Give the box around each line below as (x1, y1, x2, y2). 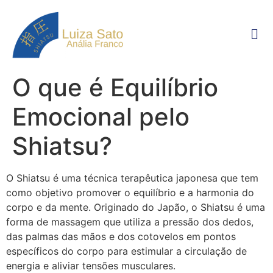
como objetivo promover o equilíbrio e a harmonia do (6, 186, 254, 199)
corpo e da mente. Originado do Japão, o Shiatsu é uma (6, 201, 265, 213)
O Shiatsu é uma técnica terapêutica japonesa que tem (6, 172, 258, 184)
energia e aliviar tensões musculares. (6, 260, 175, 272)
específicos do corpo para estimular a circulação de (6, 245, 247, 257)
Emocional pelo (12, 102, 190, 132)
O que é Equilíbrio (12, 73, 218, 102)
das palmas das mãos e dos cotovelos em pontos (6, 230, 236, 243)
